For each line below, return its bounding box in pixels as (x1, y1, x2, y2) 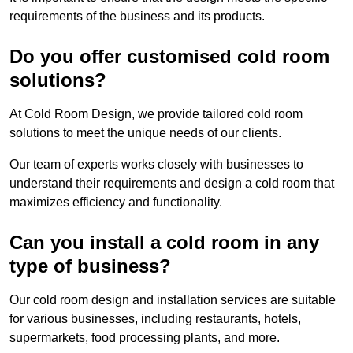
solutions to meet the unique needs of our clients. (9, 126, 281, 140)
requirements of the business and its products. (9, 9, 265, 24)
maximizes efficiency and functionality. (9, 195, 222, 210)
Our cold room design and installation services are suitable (9, 293, 336, 307)
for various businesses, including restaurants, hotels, (9, 312, 301, 326)
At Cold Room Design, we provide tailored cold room (9, 107, 303, 121)
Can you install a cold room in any (9, 232, 319, 254)
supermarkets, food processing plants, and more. (9, 331, 280, 345)
